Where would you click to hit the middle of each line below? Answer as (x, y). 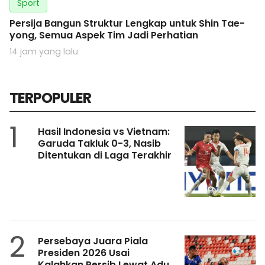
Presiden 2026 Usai (84, 253)
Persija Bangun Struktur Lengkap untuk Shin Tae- (127, 24)
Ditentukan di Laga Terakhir (105, 156)
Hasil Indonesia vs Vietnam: (104, 132)
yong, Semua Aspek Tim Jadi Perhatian (104, 35)
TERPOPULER (50, 98)
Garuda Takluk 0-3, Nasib (99, 144)
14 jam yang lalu (44, 52)
